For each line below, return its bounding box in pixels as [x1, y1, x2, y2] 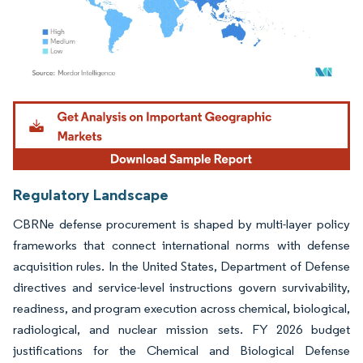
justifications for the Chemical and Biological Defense [13, 342, 350, 358]
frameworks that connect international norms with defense [13, 237, 350, 253]
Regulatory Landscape [13, 184, 169, 204]
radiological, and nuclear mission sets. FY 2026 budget [13, 321, 350, 337]
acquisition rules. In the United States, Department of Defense [13, 258, 350, 274]
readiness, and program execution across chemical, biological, [13, 300, 350, 316]
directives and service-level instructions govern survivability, [13, 279, 350, 295]
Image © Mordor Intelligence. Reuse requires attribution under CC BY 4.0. [20, 97, 323, 110]
